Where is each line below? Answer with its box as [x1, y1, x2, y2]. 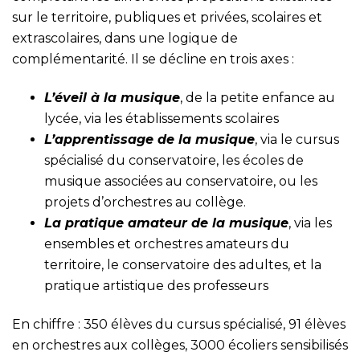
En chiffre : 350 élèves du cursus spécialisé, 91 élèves [12, 317, 346, 332]
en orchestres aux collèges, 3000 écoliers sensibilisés [12, 337, 348, 353]
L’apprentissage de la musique [44, 132, 255, 147]
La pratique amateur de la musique [44, 215, 288, 231]
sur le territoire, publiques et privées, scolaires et [12, 10, 322, 25]
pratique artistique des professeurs [44, 278, 268, 293]
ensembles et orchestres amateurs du [44, 236, 289, 252]
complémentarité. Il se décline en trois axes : [12, 51, 294, 67]
